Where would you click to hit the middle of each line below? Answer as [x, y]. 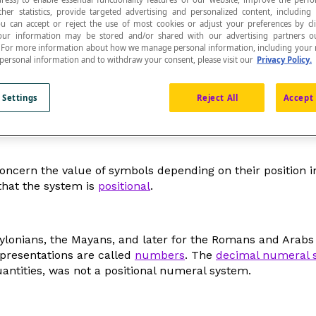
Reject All [217, 97]
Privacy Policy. [284, 59]
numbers [160, 255]
